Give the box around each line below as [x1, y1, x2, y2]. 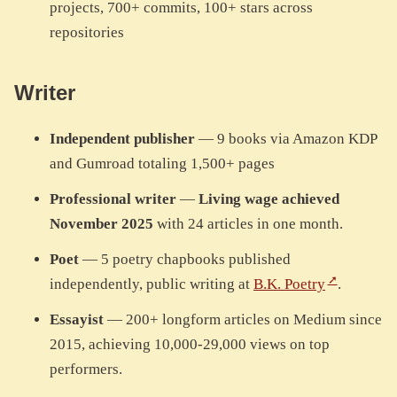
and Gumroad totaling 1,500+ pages [50, 155, 275, 173]
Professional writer [50, 191, 176, 208]
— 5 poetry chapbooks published [79, 251, 291, 269]
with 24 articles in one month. [153, 215, 343, 233]
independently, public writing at [50, 276, 253, 293]
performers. [50, 361, 122, 378]
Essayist [50, 311, 104, 329]
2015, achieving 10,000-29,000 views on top [50, 336, 330, 354]
